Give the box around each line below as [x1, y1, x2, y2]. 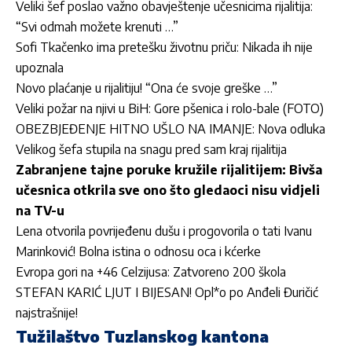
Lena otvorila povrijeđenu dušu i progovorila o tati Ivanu [16, 222, 312, 239]
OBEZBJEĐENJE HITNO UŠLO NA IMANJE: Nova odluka [16, 120, 325, 137]
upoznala [16, 59, 64, 75]
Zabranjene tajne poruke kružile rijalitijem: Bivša [16, 161, 322, 178]
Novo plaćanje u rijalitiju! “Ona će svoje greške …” [16, 79, 277, 96]
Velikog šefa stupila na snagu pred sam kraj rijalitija [16, 141, 287, 157]
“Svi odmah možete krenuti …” [16, 18, 178, 35]
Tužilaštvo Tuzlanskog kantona [16, 325, 269, 346]
